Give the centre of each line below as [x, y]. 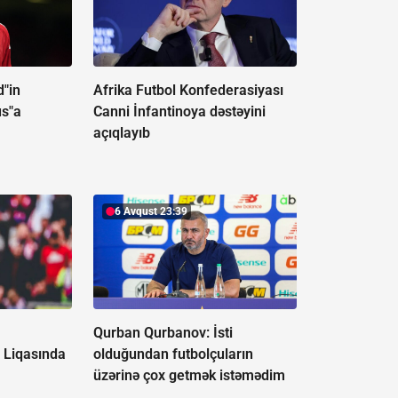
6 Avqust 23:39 [151, 212]
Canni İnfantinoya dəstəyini [179, 112]
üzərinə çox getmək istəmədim [189, 376]
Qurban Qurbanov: [153, 333]
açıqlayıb [121, 133]
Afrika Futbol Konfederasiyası [188, 91]
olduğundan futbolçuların [173, 354]
